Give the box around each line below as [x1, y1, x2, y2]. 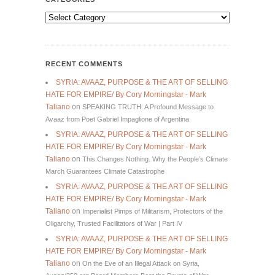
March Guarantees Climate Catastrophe [45, 167, 165, 175]
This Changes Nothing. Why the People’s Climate [82, 155, 228, 163]
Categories [45, 12, 87, 23]
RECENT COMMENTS [45, 60, 123, 68]
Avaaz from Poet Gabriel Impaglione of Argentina [45, 115, 189, 123]
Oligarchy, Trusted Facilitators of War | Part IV [45, 219, 182, 227]
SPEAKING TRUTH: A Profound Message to [82, 103, 214, 110]
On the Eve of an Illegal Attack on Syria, [82, 259, 199, 267]
